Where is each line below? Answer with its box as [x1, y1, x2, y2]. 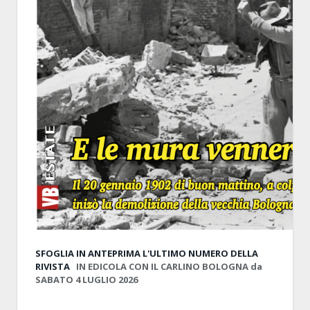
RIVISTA [35, 259, 74, 273]
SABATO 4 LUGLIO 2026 [35, 273, 138, 286]
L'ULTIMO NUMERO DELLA [143, 246, 258, 259]
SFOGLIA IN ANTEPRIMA [35, 246, 143, 259]
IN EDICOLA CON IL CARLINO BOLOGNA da [76, 259, 262, 273]
